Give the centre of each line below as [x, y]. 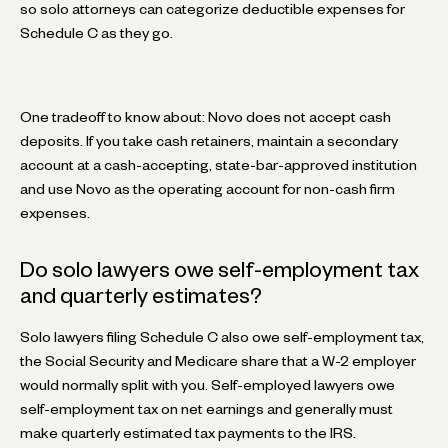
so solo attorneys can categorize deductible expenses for [212, 8]
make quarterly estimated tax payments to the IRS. [188, 432]
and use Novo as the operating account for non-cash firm [207, 188]
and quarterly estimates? [141, 295]
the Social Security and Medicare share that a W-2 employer [218, 360]
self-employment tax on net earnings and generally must [206, 408]
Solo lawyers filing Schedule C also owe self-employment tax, [222, 336]
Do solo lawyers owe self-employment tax [219, 269]
